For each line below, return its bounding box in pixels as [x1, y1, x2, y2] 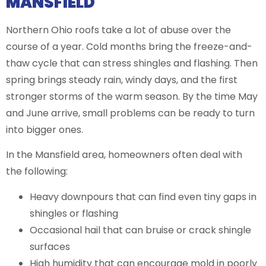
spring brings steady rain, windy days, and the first [6, 72, 237, 87]
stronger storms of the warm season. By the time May [6, 89, 258, 103]
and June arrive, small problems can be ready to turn [6, 106, 255, 120]
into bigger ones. [6, 122, 83, 137]
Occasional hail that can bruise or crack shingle [30, 223, 251, 237]
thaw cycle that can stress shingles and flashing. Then [6, 56, 258, 70]
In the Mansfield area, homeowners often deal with [6, 148, 242, 162]
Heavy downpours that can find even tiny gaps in [30, 189, 256, 204]
